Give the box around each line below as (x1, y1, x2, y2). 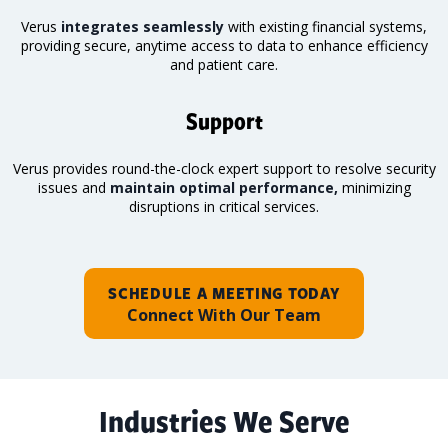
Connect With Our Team (127, 304, 321, 327)
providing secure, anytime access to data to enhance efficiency (20, 35, 428, 55)
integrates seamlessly (61, 16, 224, 36)
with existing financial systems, (224, 16, 427, 36)
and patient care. (170, 54, 278, 74)
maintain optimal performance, (109, 177, 338, 197)
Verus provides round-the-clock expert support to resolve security (12, 158, 436, 178)
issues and (37, 177, 110, 197)
